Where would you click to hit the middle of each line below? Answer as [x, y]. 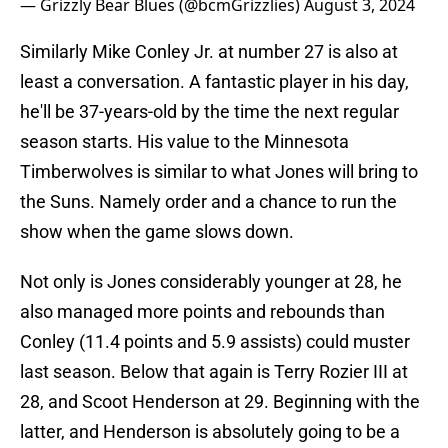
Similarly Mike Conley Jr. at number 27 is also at [209, 52]
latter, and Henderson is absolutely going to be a [210, 432]
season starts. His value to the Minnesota [184, 142]
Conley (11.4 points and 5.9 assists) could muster [215, 342]
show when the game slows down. [157, 232]
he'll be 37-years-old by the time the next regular [209, 112]
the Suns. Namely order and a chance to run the [208, 202]
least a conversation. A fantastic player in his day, [214, 82]
